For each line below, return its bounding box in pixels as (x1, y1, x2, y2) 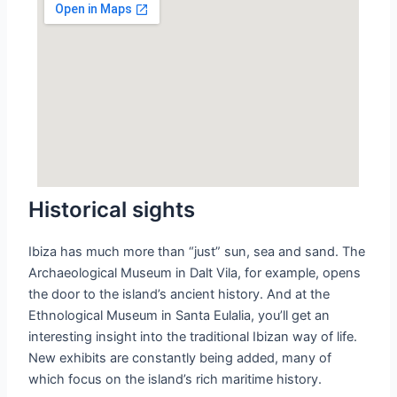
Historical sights (28, 197, 196, 223)
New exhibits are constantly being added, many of (28, 350, 332, 367)
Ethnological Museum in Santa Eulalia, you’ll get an (28, 307, 331, 324)
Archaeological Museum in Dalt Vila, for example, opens (28, 265, 362, 282)
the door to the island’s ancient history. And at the (28, 286, 331, 303)
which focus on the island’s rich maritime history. (28, 371, 323, 388)
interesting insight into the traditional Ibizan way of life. (28, 329, 358, 346)
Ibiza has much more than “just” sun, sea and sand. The (28, 244, 366, 261)
